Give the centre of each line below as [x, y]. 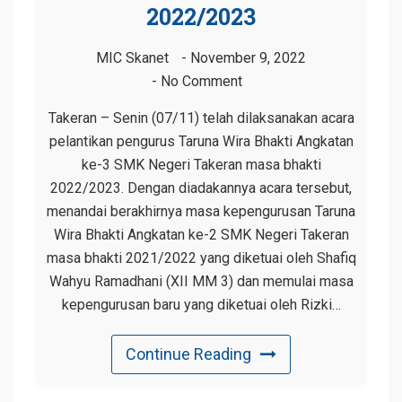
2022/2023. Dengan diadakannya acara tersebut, [201, 188]
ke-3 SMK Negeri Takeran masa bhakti [201, 164]
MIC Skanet [132, 57]
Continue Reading [188, 354]
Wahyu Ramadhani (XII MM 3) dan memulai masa [201, 281]
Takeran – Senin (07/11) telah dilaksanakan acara [201, 118]
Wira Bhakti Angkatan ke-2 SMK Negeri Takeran [201, 234]
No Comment [201, 81]
